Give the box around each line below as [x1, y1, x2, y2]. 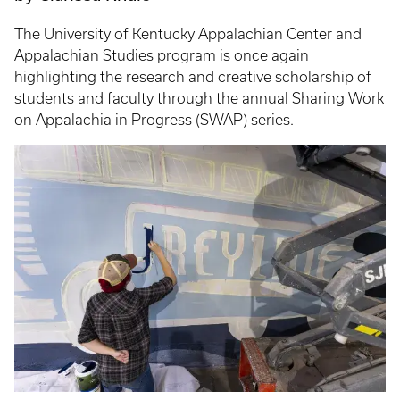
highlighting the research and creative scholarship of [14, 68, 371, 85]
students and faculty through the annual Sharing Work [14, 89, 384, 106]
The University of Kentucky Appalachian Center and [14, 25, 362, 42]
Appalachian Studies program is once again [14, 46, 309, 63]
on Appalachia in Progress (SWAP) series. [14, 111, 294, 128]
